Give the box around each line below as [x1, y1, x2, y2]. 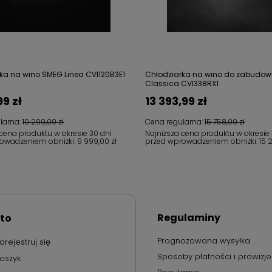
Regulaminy [157, 211, 220, 225]
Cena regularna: [145, 117, 205, 127]
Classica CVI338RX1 [145, 78, 219, 89]
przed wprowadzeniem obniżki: [145, 136, 259, 146]
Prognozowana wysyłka [157, 235, 250, 246]
